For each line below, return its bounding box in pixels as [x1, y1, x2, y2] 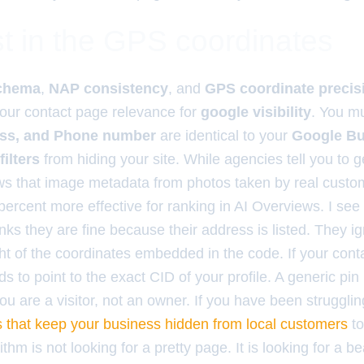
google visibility [201, 104, 311, 120]
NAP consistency [49, 80, 168, 97]
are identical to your [156, 128, 292, 144]
